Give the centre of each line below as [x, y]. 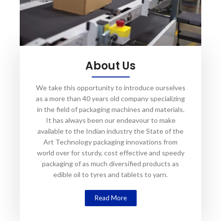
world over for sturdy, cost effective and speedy [110, 152]
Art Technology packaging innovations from [110, 142]
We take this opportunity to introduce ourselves [110, 87]
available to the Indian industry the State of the [110, 131]
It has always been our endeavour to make [110, 120]
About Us [110, 66]
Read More [110, 198]
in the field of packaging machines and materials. [110, 109]
